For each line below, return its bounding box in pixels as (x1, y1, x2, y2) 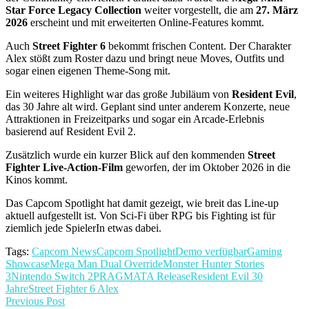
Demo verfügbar (175, 245, 247, 257)
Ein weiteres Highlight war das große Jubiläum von (6, 88, 232, 100)
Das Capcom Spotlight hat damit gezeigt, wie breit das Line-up (6, 197, 279, 209)
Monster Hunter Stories (163, 257, 264, 270)
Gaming (247, 245, 282, 257)
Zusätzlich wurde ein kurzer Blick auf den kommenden (6, 148, 248, 161)
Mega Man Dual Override (50, 257, 163, 270)
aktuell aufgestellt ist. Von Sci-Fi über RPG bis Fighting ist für (6, 209, 275, 221)
